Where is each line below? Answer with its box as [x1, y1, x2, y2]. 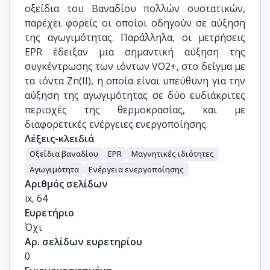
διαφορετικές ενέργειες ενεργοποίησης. [25, 118, 208, 131]
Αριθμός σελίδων [25, 177, 108, 191]
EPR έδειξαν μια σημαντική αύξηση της [25, 45, 245, 58]
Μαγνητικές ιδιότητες [131, 148, 214, 160]
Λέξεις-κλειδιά [25, 132, 95, 145]
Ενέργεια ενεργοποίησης [89, 163, 184, 175]
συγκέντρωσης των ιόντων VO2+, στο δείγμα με [25, 60, 245, 73]
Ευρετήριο [25, 206, 74, 220]
